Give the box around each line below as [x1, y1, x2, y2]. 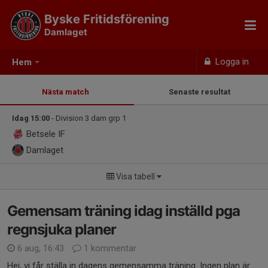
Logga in [213, 56, 249, 67]
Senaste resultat [168, 87, 234, 96]
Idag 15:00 [12, 114, 50, 123]
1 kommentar [81, 243, 136, 254]
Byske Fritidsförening [44, 12, 169, 26]
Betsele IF [24, 129, 65, 139]
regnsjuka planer [7, 221, 116, 238]
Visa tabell [116, 172, 155, 181]
